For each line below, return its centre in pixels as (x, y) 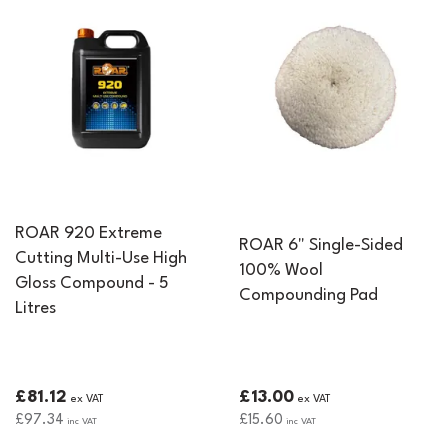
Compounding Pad (308, 295)
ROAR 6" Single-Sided (321, 245)
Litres (35, 308)
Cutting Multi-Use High (101, 258)
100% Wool (281, 270)
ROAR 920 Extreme (88, 233)
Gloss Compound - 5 (92, 283)
